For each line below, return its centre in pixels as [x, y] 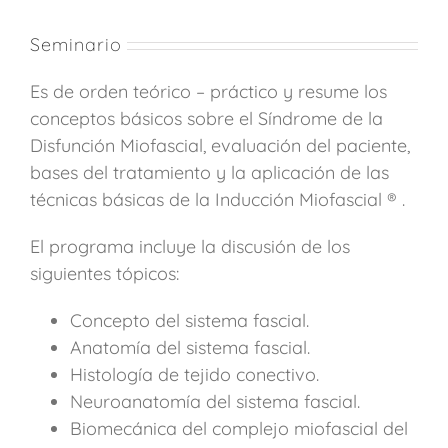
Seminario [76, 45]
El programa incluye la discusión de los [190, 247]
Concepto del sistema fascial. [189, 321]
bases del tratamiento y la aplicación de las [209, 173]
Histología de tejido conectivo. [194, 375]
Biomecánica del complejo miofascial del [239, 429]
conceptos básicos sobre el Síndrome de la [206, 119]
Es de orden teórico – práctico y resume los [208, 92]
